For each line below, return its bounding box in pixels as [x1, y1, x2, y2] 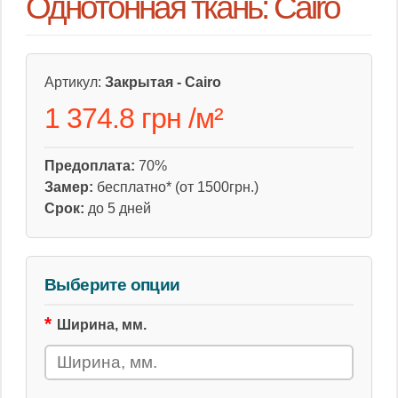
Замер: [44, 179, 93, 195]
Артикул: [44, 75, 105, 90]
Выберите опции [44, 275, 180, 294]
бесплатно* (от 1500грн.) [93, 179, 259, 195]
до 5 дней [84, 201, 151, 216]
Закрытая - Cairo [105, 75, 221, 90]
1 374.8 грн [44, 102, 188, 134]
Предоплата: [44, 158, 135, 173]
